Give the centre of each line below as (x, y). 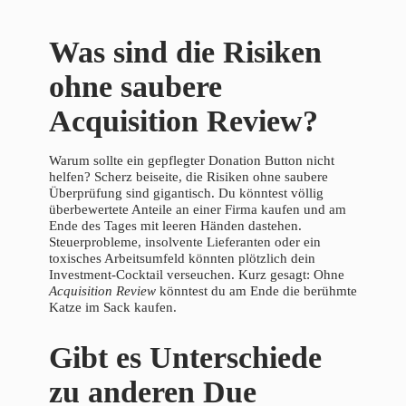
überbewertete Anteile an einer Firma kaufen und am (198, 210)
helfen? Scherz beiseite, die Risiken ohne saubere (188, 177)
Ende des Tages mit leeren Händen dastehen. (175, 226)
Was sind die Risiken (185, 53)
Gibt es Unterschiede (185, 358)
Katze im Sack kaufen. (113, 308)
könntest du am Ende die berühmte (256, 291)
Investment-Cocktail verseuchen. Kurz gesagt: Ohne (197, 275)
